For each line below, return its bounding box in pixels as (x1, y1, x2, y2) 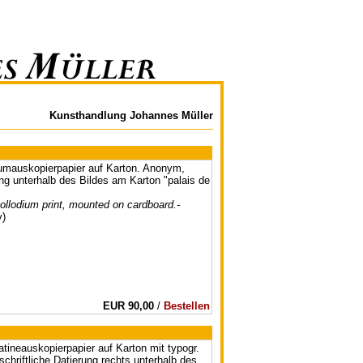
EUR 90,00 (103, 300, 154, 313)
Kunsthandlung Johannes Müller (49, 109, 213, 122)
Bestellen (164, 300, 210, 313)
